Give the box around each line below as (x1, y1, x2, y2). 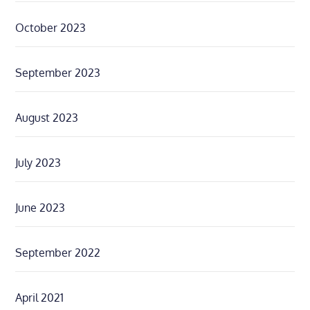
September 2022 (15, 246, 101, 260)
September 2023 (15, 66, 101, 80)
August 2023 (15, 111, 79, 125)
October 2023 (15, 21, 86, 35)
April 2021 (15, 291, 64, 305)
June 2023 (15, 201, 66, 215)
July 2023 (15, 156, 62, 170)
